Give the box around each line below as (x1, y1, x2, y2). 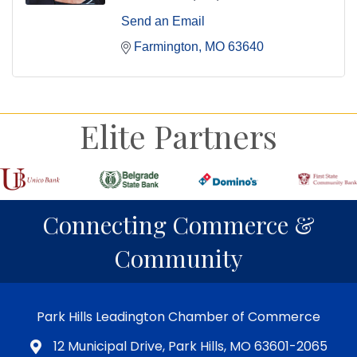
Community (114, 242, 243, 275)
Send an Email (121, 14, 205, 28)
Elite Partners (80, 114, 277, 157)
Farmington (134, 39, 198, 53)
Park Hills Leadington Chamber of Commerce (37, 308, 320, 327)
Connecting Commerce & (42, 209, 315, 241)
